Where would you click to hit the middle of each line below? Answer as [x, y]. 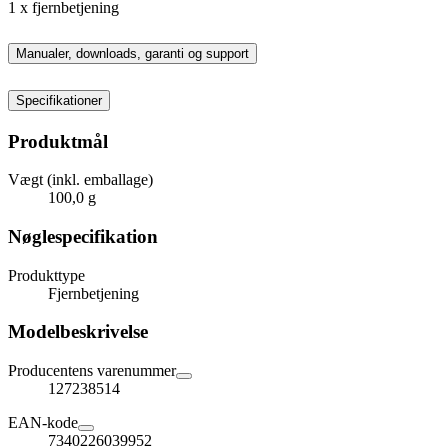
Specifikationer [59, 100]
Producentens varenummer [92, 371]
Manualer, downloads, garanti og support [132, 53]
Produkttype [46, 275]
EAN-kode [43, 423]
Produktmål [58, 141]
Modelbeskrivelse [78, 332]
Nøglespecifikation [83, 237]
